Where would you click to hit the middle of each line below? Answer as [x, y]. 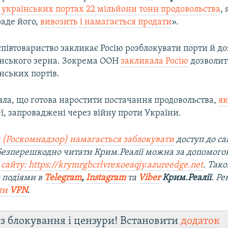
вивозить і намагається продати [106, 22]
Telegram [63, 178]
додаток [201, 221]
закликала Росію [155, 61]
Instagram [106, 178]
